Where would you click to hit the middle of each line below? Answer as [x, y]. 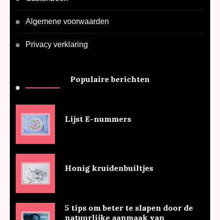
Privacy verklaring [57, 45]
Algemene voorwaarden [68, 22]
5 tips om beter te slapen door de [129, 208]
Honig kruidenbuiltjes [109, 168]
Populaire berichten [110, 79]
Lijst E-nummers [98, 119]
